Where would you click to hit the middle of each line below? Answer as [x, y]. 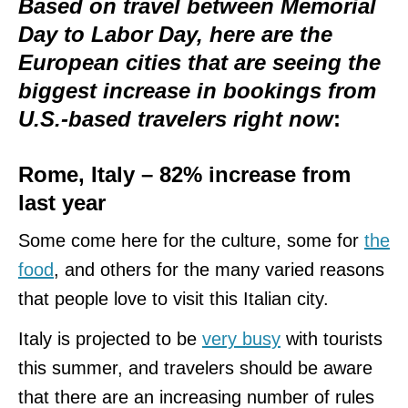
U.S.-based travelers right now [176, 118]
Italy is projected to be [110, 338]
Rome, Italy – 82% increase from [184, 174]
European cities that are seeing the [199, 62]
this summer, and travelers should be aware [195, 367]
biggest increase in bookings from [197, 90]
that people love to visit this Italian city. [173, 298]
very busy [241, 338]
